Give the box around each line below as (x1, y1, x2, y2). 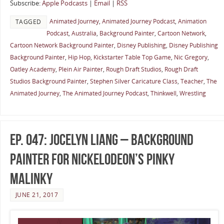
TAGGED (15, 17, 41, 26)
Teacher (180, 76, 203, 85)
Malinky (9, 170, 52, 187)
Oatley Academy (9, 64, 55, 73)
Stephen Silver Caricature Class (89, 76, 177, 85)
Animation (177, 16, 206, 25)
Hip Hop (67, 52, 90, 61)
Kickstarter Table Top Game (93, 52, 171, 61)
